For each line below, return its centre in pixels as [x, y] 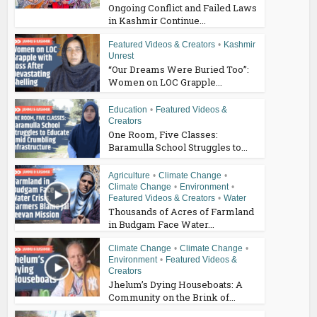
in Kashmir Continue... [157, 20]
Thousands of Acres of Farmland [181, 212]
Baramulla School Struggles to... [178, 148]
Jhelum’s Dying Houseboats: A [176, 285]
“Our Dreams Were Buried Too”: [179, 69]
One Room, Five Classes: [163, 135]
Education [128, 110]
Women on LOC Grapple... [166, 82]
